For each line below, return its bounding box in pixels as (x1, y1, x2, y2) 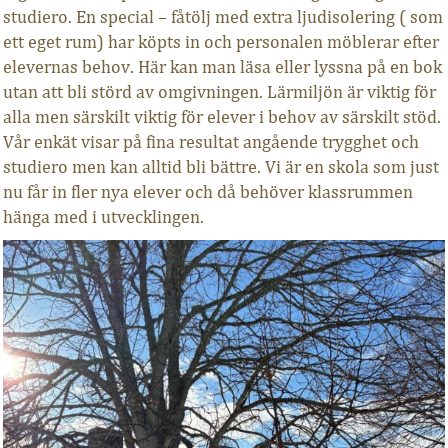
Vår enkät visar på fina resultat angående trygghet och (2, 132, 419, 153)
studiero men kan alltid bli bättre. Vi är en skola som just (2, 157, 439, 178)
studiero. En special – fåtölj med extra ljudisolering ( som (2, 7, 443, 28)
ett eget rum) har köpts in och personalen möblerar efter (2, 32, 439, 53)
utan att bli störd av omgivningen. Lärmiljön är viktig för (2, 82, 436, 103)
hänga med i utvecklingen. (2, 207, 204, 228)
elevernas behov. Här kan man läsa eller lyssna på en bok (2, 57, 442, 78)
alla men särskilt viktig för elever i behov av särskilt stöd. (2, 107, 441, 128)
